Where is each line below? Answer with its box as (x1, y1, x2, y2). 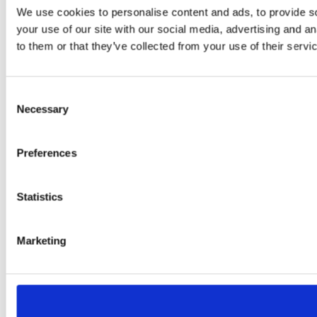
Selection (5, 105, 48, 118)
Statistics (16, 190, 63, 203)
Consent (5, 88, 45, 101)
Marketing (16, 234, 67, 247)
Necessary (16, 103, 69, 115)
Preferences (16, 146, 77, 159)
